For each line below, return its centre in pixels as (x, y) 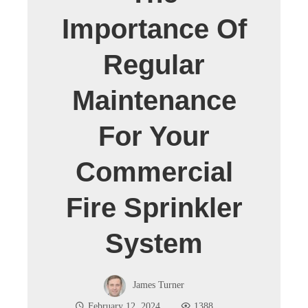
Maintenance (154, 100)
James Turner (158, 285)
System (154, 243)
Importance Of (154, 29)
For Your (154, 136)
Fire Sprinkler (154, 208)
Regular (154, 65)
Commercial (154, 172)
